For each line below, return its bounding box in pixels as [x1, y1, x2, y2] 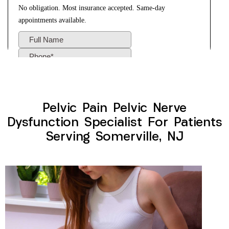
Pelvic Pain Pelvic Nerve [42, 102, 187, 116]
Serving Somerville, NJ [45, 131, 184, 144]
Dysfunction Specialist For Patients [7, 117, 222, 130]
